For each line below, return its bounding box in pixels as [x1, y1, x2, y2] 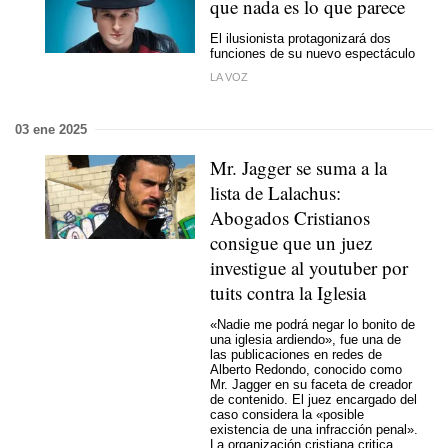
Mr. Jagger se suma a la [210, 154, 387, 180]
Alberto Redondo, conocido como [210, 362, 402, 377]
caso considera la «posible [210, 407, 364, 422]
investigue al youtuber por [210, 254, 408, 280]
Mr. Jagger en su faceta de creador [210, 377, 412, 392]
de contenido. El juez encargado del [210, 392, 417, 407]
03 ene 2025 [15, 121, 87, 137]
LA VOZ [210, 70, 248, 83]
